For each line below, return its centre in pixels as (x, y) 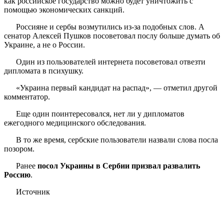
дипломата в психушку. (44, 70)
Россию (17, 174)
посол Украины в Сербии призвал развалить (119, 165)
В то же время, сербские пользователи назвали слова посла (117, 139)
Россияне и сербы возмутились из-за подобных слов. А (110, 26)
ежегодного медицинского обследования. (75, 122)
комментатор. (27, 96)
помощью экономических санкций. (64, 9)
